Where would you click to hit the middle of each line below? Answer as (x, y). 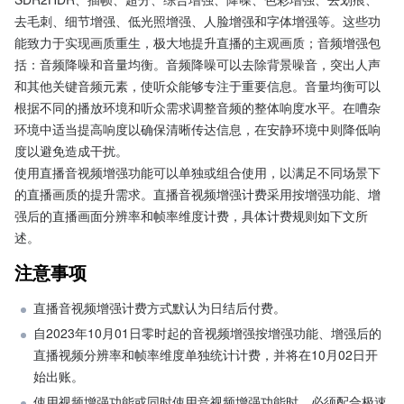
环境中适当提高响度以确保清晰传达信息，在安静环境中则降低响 (197, 129)
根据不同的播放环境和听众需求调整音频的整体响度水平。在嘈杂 (197, 107)
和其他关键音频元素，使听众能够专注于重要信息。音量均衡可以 (197, 86)
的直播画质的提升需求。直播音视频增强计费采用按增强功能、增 (197, 194)
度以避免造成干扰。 (71, 151)
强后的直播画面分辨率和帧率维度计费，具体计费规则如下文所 (191, 216)
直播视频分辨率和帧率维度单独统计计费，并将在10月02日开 (206, 354)
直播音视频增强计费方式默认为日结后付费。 (160, 308)
